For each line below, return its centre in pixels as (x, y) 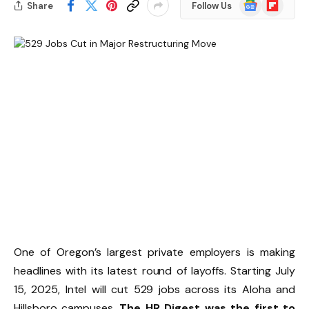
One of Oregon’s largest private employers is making (154, 252)
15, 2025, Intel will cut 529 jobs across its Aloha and (154, 289)
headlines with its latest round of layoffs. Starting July (154, 270)
